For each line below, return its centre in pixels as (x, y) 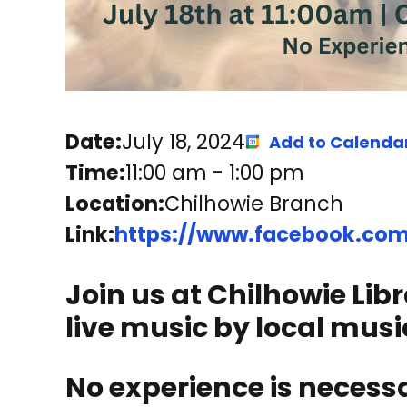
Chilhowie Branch (254, 203)
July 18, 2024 (184, 142)
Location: (115, 203)
